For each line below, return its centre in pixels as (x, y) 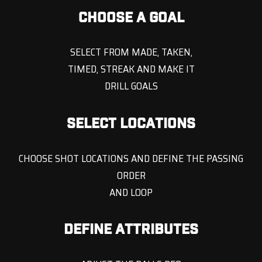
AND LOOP (131, 192)
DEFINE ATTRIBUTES (131, 230)
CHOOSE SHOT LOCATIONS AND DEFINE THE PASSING (131, 158)
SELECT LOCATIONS (131, 123)
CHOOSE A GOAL (131, 17)
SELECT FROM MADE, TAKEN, (131, 52)
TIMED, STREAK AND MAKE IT (131, 69)
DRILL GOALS (131, 86)
